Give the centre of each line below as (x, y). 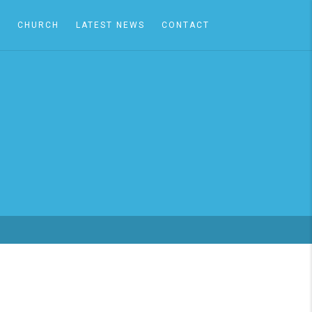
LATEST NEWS (110, 25)
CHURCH (38, 25)
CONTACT (186, 25)
